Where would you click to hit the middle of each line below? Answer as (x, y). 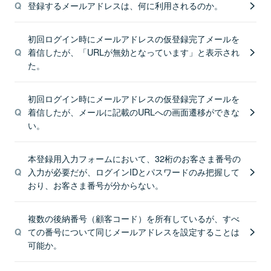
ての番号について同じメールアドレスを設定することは (133, 231)
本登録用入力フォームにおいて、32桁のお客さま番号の (134, 158)
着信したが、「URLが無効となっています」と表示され (133, 52)
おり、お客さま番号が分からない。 (95, 185)
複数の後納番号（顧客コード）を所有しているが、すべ (133, 218)
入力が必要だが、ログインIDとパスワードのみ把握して (133, 171)
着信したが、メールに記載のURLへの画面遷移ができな (133, 112)
